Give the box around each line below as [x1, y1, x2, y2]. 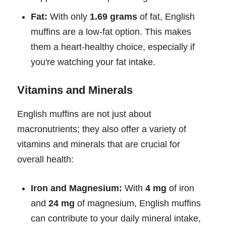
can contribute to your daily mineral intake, [31, 213, 201, 223]
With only [47, 11, 90, 22]
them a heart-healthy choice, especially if [31, 41, 195, 52]
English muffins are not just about [17, 108, 151, 119]
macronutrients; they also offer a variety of [17, 124, 186, 134]
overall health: [17, 154, 74, 164]
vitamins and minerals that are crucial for [17, 139, 180, 149]
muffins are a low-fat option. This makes [31, 26, 191, 37]
